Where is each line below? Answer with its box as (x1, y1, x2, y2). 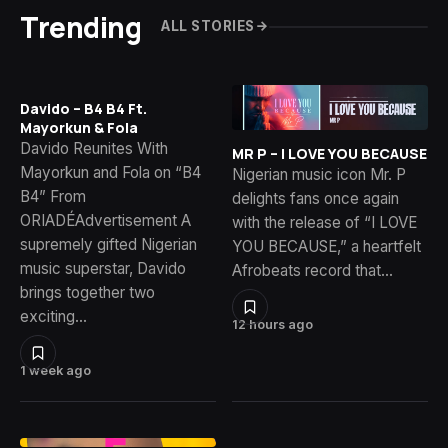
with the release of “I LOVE (232, 213, 417, 233)
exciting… (20, 306, 87, 326)
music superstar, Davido (20, 258, 186, 278)
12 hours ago (232, 317, 313, 333)
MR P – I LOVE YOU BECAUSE (232, 144, 427, 164)
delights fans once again (232, 189, 399, 209)
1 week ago (20, 362, 91, 378)
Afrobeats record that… (232, 261, 393, 281)
